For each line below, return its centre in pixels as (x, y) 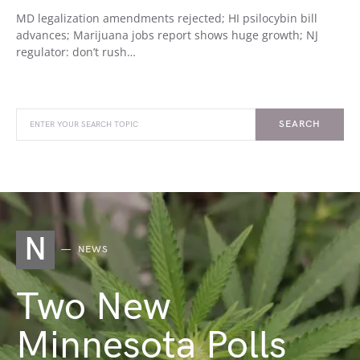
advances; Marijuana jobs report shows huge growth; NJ (167, 35)
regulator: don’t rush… (76, 52)
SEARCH (300, 124)
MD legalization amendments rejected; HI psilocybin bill (167, 18)
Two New (94, 307)
